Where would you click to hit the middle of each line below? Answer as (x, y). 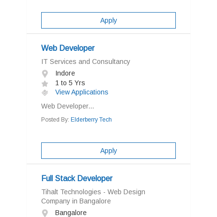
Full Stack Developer (77, 178)
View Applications (81, 92)
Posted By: (56, 120)
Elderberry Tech (91, 120)
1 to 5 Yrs (69, 83)
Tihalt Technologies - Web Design (93, 192)
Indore (64, 73)
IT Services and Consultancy (86, 62)
